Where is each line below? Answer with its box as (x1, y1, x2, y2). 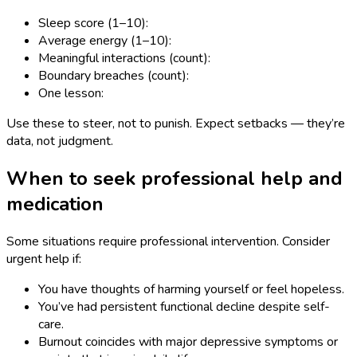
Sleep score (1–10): (38, 14, 148, 32)
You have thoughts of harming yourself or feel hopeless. (38, 280, 344, 298)
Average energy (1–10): (38, 31, 171, 49)
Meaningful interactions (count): (38, 49, 210, 67)
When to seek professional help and (6, 165, 343, 191)
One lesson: (38, 84, 104, 102)
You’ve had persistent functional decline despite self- (38, 297, 330, 316)
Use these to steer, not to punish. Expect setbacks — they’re (6, 114, 345, 132)
